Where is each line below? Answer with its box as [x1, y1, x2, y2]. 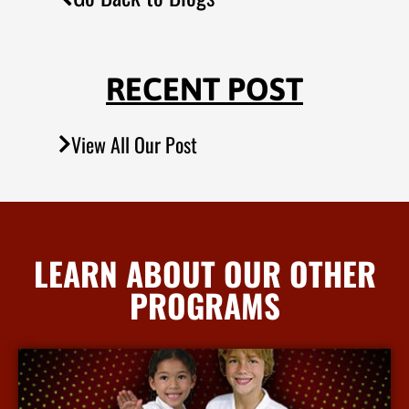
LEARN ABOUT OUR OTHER [33, 249, 376, 298]
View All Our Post [71, 130, 197, 160]
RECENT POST [106, 70, 303, 108]
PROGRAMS [129, 281, 280, 330]
